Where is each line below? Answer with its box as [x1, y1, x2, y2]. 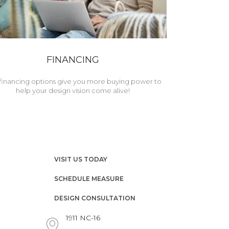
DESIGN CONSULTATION [54, 194, 135, 202]
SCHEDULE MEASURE [54, 174, 124, 182]
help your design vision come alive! [16, 86, 130, 95]
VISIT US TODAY [54, 155, 107, 163]
